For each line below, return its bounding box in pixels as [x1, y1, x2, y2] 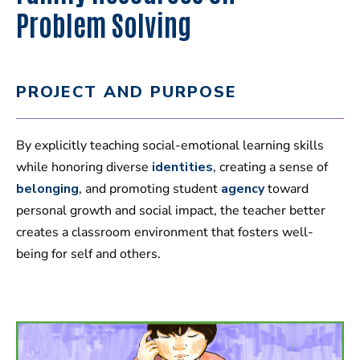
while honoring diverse [16, 157, 152, 176]
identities [152, 157, 213, 176]
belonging [16, 179, 79, 198]
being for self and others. [16, 244, 161, 263]
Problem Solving [16, 5, 191, 42]
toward [264, 179, 309, 198]
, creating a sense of [213, 157, 328, 176]
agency [221, 179, 264, 198]
